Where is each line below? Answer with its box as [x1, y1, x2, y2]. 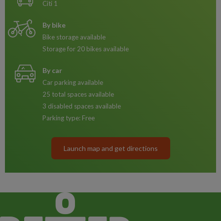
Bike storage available [42, 33, 106, 41]
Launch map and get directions [63, 144, 158, 152]
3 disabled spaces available [42, 102, 121, 110]
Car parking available [42, 78, 103, 86]
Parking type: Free [42, 114, 95, 122]
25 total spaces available [42, 90, 114, 98]
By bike [42, 21, 66, 29]
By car [42, 66, 62, 74]
